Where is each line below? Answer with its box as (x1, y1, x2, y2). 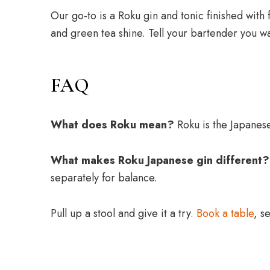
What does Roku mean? (51, 117, 174, 133)
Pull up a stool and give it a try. (51, 206, 196, 221)
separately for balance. (51, 170, 157, 186)
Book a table (196, 206, 254, 221)
